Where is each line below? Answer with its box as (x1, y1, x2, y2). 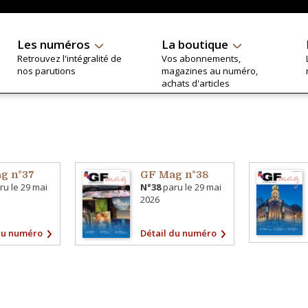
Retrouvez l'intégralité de (16, 52, 122, 65)
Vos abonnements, (161, 52, 241, 65)
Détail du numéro (140, 226, 217, 239)
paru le (161, 181, 195, 193)
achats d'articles (161, 77, 230, 89)
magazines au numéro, (161, 65, 258, 77)
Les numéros (16, 36, 90, 52)
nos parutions (16, 65, 76, 77)
